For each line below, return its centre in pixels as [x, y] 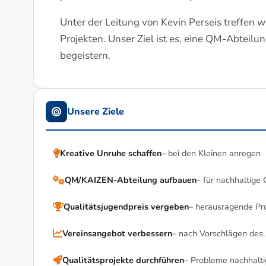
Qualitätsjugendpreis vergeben [126, 207]
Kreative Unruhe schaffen [111, 153]
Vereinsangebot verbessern [117, 233]
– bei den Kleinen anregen [211, 153]
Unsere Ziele [96, 112]
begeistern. [85, 56]
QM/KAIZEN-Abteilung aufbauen [131, 180]
